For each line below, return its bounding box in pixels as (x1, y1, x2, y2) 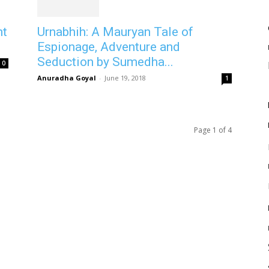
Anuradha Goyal (37, 73, 96, 82)
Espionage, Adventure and (37, 39, 180, 54)
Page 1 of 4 (194, 124, 232, 135)
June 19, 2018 (104, 73, 146, 82)
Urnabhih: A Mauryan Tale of (37, 24, 193, 39)
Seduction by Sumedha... (37, 54, 174, 69)
